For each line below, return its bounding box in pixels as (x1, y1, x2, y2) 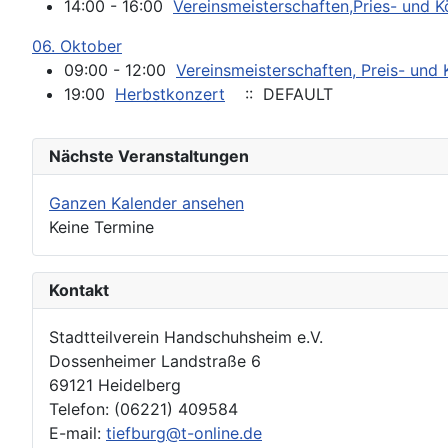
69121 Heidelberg (49, 375, 181, 395)
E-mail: (49, 423, 106, 443)
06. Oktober (32, 36, 122, 56)
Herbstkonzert (115, 84, 225, 104)
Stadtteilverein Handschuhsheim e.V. (49, 327, 323, 347)
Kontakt (49, 280, 109, 300)
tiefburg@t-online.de (106, 423, 262, 443)
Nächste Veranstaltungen (49, 146, 249, 166)
